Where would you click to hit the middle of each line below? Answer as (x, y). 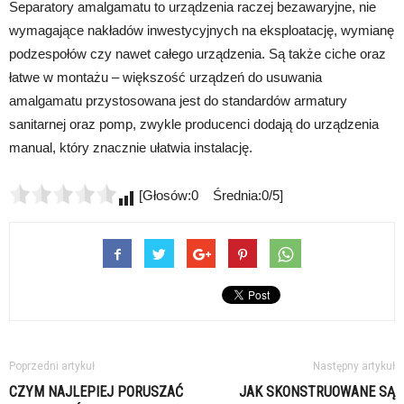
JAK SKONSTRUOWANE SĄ (317, 392)
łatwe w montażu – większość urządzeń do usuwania (165, 78)
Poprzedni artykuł (52, 367)
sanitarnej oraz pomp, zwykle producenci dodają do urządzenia (194, 124)
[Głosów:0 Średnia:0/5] (209, 196)
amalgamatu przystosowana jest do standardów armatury (178, 101)
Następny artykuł (354, 367)
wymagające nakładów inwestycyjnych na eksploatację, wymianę (202, 31)
